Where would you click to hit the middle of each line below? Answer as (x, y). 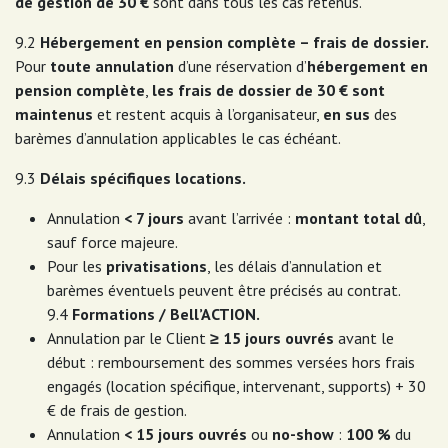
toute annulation (112, 66)
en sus (346, 114)
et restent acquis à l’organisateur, (208, 114)
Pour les (76, 266)
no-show (303, 434)
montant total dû (358, 218)
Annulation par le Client (128, 338)
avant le (364, 338)
